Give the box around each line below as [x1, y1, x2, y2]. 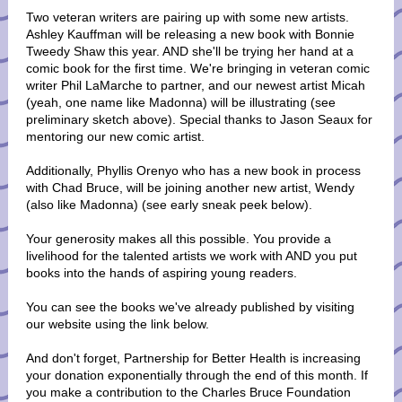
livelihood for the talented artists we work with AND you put [26, 249, 357, 263]
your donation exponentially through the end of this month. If [26, 368, 368, 382]
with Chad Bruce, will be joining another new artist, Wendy [26, 180, 354, 195]
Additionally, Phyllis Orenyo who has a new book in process [26, 163, 361, 178]
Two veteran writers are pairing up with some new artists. [26, 10, 349, 24]
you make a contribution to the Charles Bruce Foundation [26, 385, 351, 399]
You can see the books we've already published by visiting [26, 300, 354, 314]
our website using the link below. [26, 317, 209, 331]
